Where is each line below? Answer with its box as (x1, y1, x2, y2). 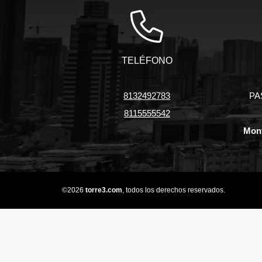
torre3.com (85, 186, 122, 195)
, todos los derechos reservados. (122, 186, 225, 195)
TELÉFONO (121, 56, 173, 66)
